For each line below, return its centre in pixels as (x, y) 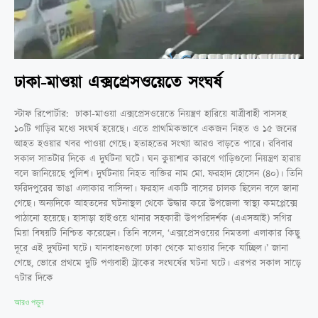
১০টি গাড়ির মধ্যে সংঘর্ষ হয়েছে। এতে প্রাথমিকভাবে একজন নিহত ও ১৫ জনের (155, 129)
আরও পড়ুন (29, 302)
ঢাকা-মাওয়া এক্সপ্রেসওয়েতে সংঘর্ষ (118, 83)
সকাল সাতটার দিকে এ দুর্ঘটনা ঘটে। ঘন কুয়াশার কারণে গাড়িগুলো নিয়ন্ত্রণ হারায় (158, 159)
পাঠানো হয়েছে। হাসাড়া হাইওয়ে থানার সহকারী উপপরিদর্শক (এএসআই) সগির (153, 218)
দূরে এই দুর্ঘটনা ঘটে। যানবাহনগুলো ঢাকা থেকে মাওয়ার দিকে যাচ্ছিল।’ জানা (151, 248)
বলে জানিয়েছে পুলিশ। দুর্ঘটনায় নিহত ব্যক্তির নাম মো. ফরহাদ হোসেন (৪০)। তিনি (158, 174)
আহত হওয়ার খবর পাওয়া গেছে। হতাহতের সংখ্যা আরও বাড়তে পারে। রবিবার (153, 144)
